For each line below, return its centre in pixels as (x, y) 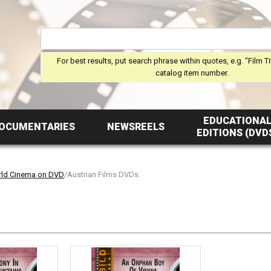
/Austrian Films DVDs (101, 175)
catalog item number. (192, 73)
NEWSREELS (135, 127)
